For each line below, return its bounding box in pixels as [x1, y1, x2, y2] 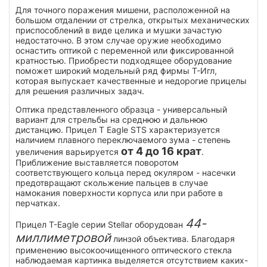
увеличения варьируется [15, 146, 121, 157]
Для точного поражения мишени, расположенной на [15, 4, 230, 15]
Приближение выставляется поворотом [15, 157, 179, 167]
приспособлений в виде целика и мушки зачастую [15, 24, 222, 35]
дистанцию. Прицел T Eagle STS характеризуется [15, 124, 220, 135]
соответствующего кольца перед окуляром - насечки [15, 167, 235, 178]
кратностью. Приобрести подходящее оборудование [15, 55, 232, 66]
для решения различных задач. [15, 85, 144, 96]
